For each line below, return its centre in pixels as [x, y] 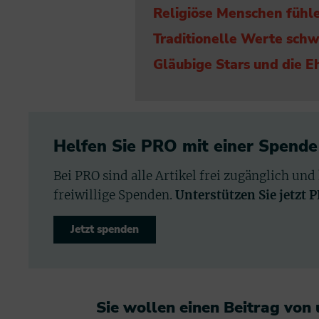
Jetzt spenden [105, 229]
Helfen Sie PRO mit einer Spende [185, 146]
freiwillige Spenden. [114, 195]
